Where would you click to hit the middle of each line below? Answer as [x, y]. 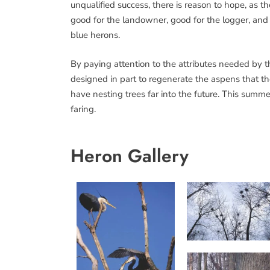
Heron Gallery [130, 156]
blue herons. [95, 35]
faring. [83, 109]
